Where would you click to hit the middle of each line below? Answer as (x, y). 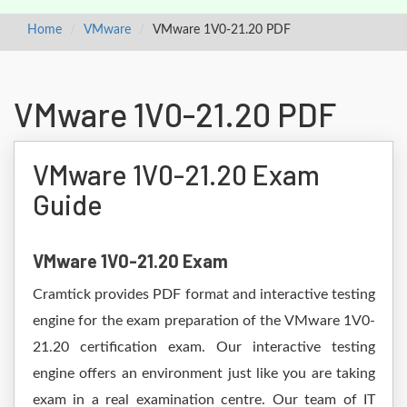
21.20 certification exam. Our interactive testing (204, 347)
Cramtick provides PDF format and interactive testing (204, 294)
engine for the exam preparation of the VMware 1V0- (204, 321)
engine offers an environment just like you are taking (204, 373)
